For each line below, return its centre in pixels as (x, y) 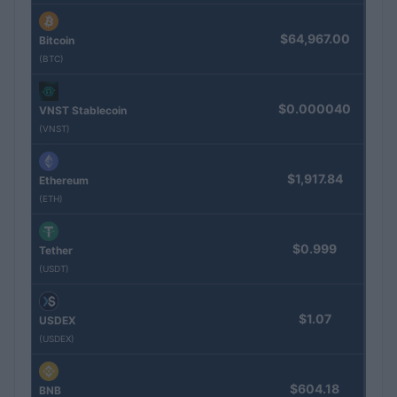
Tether (56, 251)
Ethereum (64, 181)
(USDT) (54, 269)
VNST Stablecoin (83, 111)
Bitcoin (57, 41)
